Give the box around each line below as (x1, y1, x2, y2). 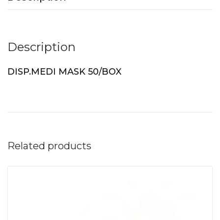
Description (7, 40, 76, 55)
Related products (7, 140, 91, 152)
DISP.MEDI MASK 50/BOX (7, 66, 121, 78)
